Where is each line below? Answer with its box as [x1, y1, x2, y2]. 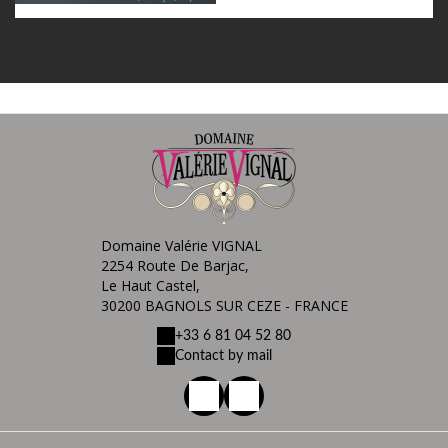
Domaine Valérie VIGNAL [100, 236, 262, 256]
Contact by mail [175, 349, 272, 364]
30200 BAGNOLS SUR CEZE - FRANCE [100, 296, 348, 316]
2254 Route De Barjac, [100, 256, 249, 276]
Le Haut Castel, [100, 276, 200, 296]
